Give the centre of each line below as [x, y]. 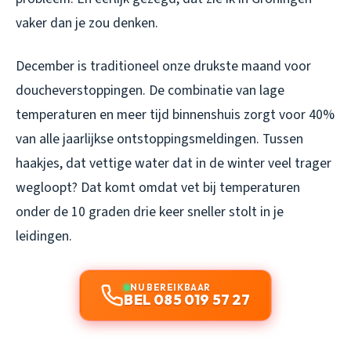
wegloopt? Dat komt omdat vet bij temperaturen [158, 187]
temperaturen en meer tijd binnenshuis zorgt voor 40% [175, 114]
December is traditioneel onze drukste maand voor [163, 66]
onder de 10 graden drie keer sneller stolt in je [150, 212]
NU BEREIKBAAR [170, 287]
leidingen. [44, 236]
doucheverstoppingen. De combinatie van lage [150, 90]
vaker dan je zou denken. [87, 23]
